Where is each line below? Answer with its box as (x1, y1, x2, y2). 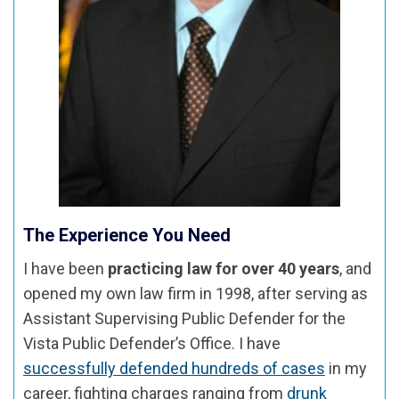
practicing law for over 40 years (108, 258, 339, 278)
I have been (23, 258, 108, 278)
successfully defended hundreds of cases (23, 358, 325, 378)
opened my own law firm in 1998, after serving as (23, 283, 368, 303)
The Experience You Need (23, 224, 231, 246)
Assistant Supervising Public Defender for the (23, 308, 346, 328)
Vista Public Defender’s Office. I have (23, 333, 281, 353)
